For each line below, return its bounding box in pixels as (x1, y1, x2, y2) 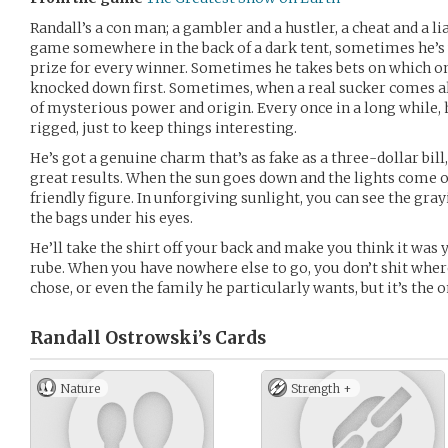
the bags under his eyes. (30, 209, 193, 227)
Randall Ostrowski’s (30, 327, 211, 349)
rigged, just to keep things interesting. (30, 119, 297, 137)
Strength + (291, 381, 352, 396)
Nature (60, 381, 100, 396)
